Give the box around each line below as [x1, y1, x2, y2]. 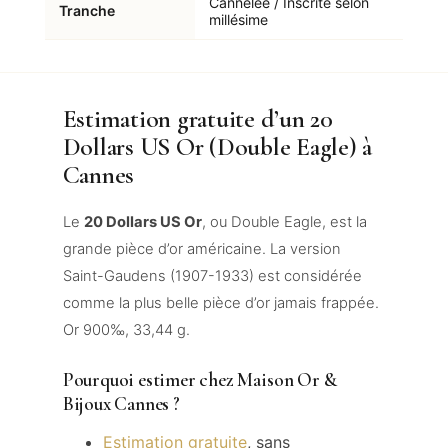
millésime [208, 10, 268, 28]
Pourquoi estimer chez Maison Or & [62, 367, 337, 392]
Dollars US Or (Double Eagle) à [62, 130, 373, 162]
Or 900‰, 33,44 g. [62, 320, 190, 339]
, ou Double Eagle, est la [201, 212, 367, 231]
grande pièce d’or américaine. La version [62, 239, 341, 258]
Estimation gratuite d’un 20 [62, 102, 333, 134]
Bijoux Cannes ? [62, 391, 180, 416]
